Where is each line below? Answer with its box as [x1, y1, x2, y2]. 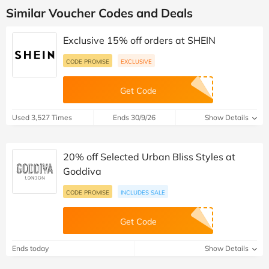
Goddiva [63, 165, 101, 177]
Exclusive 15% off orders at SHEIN [63, 34, 216, 46]
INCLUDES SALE [121, 188, 165, 196]
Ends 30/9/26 [113, 112, 156, 122]
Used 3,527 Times [12, 112, 72, 122]
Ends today [12, 243, 49, 253]
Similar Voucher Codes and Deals [6, 5, 193, 20]
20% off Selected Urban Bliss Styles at [63, 150, 235, 163]
